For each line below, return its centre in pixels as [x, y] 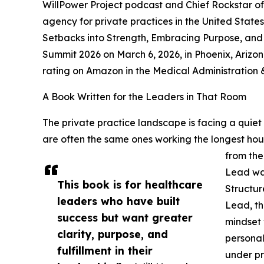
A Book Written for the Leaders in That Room [144, 97]
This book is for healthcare [130, 184]
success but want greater [125, 217]
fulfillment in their [105, 250]
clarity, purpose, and [113, 234]
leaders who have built [118, 201]
